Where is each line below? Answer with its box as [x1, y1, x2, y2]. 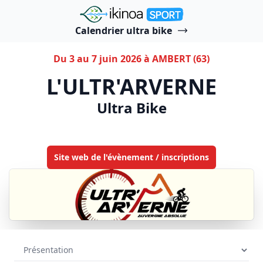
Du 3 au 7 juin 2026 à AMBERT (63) [53, 52, 210, 65]
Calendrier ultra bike [75, 24, 172, 37]
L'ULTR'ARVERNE [46, 72, 217, 101]
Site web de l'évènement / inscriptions [54, 151, 209, 163]
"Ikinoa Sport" [79, 5, 142, 18]
